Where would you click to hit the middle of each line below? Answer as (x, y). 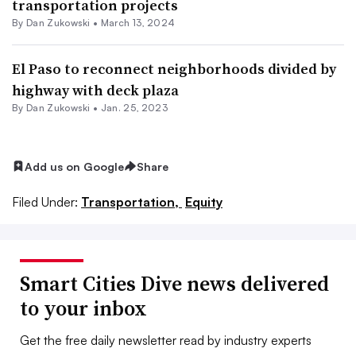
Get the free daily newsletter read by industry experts (166, 341)
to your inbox (83, 309)
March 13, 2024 (138, 22)
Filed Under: (45, 202)
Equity (204, 202)
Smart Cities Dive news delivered (174, 284)
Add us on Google (74, 166)
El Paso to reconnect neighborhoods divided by (174, 68)
